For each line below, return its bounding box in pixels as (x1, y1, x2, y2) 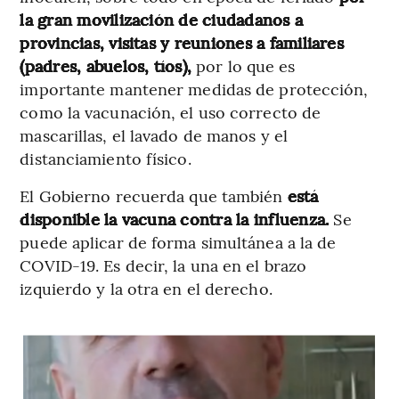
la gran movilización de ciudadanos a (20, 8, 304, 31)
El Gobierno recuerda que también (20, 184, 288, 208)
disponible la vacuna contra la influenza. (20, 208, 334, 231)
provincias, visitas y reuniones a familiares (20, 31, 344, 54)
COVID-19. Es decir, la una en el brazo (20, 254, 307, 277)
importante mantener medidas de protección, (20, 77, 369, 101)
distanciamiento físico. (20, 147, 191, 170)
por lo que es (191, 54, 296, 77)
